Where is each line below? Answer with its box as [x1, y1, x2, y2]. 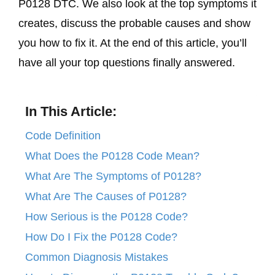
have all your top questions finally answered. [18, 56, 235, 69]
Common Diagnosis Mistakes [25, 250, 168, 263]
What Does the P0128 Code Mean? [25, 149, 199, 162]
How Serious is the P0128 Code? [25, 210, 188, 223]
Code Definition [25, 129, 101, 142]
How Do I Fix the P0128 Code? [25, 230, 177, 243]
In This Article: [25, 103, 117, 119]
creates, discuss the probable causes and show [18, 17, 250, 30]
